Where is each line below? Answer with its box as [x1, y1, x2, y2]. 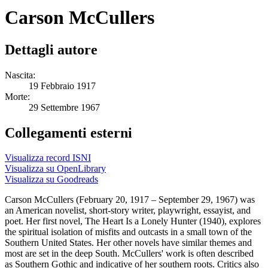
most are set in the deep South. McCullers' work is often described [5, 248, 254, 259]
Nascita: [5, 69, 35, 80]
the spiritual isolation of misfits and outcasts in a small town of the [5, 227, 252, 237]
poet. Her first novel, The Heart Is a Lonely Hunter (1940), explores [5, 216, 261, 227]
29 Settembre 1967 [29, 102, 100, 112]
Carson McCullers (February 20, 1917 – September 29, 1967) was [5, 194, 255, 205]
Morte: [5, 91, 30, 102]
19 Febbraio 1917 [29, 80, 96, 91]
